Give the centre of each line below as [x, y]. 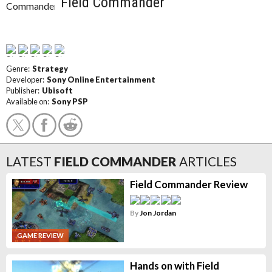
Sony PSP [70, 101]
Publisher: [24, 90]
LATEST [29, 161]
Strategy [50, 69]
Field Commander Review [189, 184]
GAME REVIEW [40, 236]
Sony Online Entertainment [101, 80]
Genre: [19, 69]
